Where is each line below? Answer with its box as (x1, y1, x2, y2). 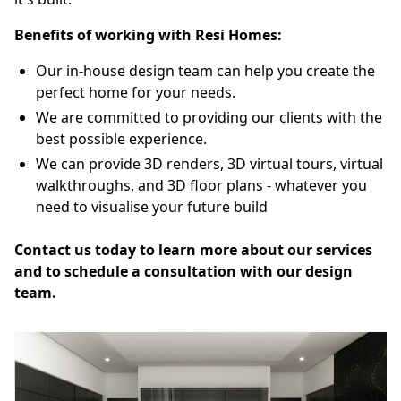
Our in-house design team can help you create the (36, 61, 375, 81)
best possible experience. (36, 129, 207, 149)
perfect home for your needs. (36, 82, 235, 102)
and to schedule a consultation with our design (14, 261, 353, 281)
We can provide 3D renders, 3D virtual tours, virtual (36, 154, 383, 174)
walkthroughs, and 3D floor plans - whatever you (36, 175, 367, 195)
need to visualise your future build (36, 197, 268, 217)
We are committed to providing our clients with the (36, 107, 382, 127)
